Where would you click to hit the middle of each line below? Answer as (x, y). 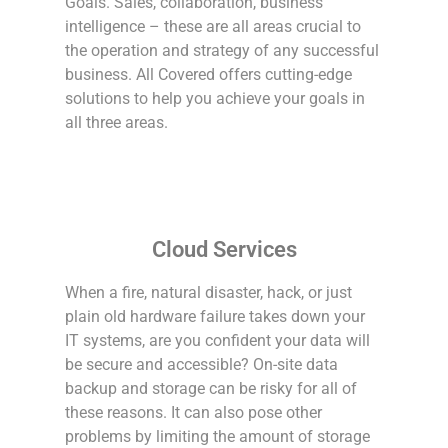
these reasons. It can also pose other (194, 412)
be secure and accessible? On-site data (202, 364)
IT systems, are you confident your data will (218, 340)
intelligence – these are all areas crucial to (213, 26)
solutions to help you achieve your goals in (215, 98)
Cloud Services (224, 249)
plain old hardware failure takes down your (215, 316)
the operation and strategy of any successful (222, 50)
